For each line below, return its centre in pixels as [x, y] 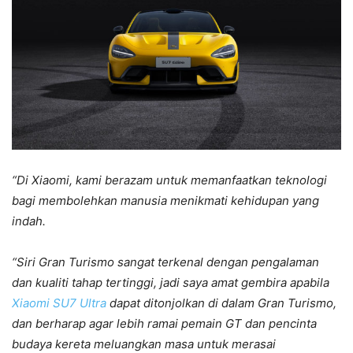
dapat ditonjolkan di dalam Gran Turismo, [221, 303]
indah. [29, 221]
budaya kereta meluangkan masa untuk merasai [144, 344]
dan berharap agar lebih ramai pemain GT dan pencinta [164, 323]
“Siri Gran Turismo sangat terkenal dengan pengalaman [165, 262]
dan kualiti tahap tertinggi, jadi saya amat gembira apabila [171, 282]
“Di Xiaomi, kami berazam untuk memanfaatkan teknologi [169, 180]
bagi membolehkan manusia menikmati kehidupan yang [165, 200]
